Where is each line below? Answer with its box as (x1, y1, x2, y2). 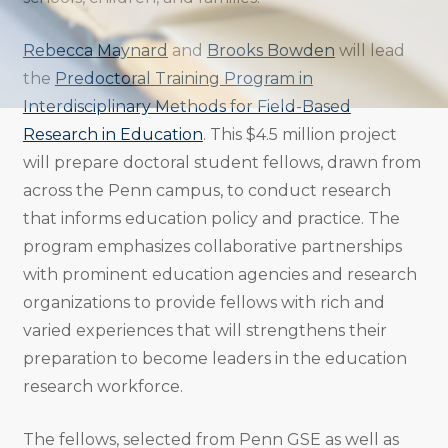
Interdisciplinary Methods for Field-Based (22, 97, 351, 117)
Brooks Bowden (206, 41, 335, 61)
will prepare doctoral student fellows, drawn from (22, 153, 421, 173)
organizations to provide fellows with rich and (22, 293, 385, 313)
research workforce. (22, 377, 183, 397)
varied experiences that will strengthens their (22, 321, 387, 341)
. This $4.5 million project (202, 125, 397, 145)
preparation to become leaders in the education (22, 349, 407, 369)
